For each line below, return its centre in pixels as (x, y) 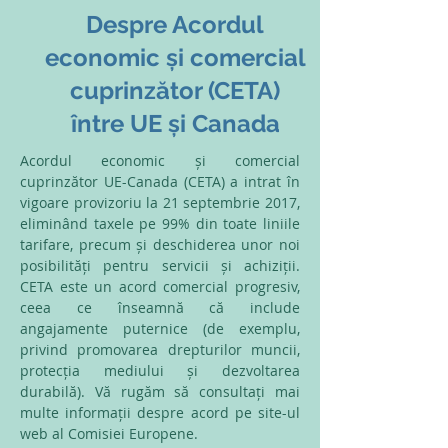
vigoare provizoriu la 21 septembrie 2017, (160, 202)
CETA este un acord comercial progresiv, (160, 286)
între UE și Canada (175, 123)
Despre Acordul (175, 24)
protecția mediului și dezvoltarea (160, 370)
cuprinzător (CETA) (175, 90)
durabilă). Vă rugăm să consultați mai (160, 391)
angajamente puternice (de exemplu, (160, 328)
